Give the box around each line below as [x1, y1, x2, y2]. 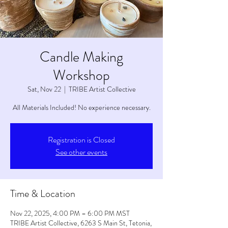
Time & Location [10, 186, 75, 201]
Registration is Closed [48, 134, 115, 146]
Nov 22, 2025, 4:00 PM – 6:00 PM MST [10, 208, 130, 218]
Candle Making [40, 47, 123, 67]
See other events [55, 146, 107, 158]
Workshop [53, 65, 110, 85]
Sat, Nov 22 [27, 84, 61, 94]
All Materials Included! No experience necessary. [12, 102, 151, 112]
